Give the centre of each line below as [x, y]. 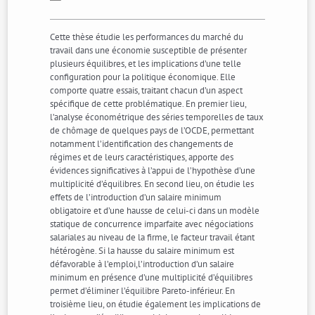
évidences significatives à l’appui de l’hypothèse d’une [153, 171]
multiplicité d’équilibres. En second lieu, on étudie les [152, 184]
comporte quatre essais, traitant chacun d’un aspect [147, 90]
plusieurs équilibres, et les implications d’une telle [146, 64]
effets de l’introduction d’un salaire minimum [136, 197]
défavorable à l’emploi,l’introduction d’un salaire [142, 264]
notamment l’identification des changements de [142, 144]
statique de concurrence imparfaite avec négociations [152, 224]
